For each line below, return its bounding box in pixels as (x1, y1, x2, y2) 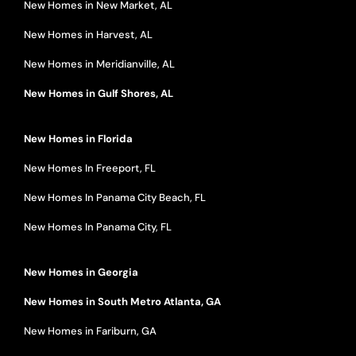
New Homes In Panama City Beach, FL (23, 190, 206, 204)
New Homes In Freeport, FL (23, 161, 156, 175)
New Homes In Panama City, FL (23, 219, 172, 234)
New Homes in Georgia (23, 265, 138, 279)
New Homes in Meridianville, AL (23, 56, 175, 71)
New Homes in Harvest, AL (23, 27, 153, 41)
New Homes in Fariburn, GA (23, 323, 157, 338)
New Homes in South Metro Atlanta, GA (23, 294, 221, 308)
